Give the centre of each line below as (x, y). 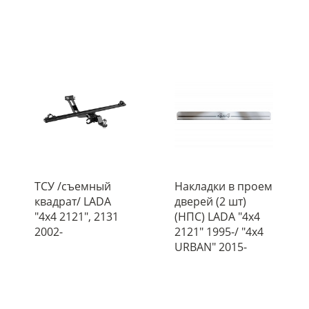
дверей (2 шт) (210, 201)
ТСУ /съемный (73, 186)
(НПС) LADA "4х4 (217, 216)
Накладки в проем (223, 186)
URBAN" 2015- (210, 247)
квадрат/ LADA (73, 201)
